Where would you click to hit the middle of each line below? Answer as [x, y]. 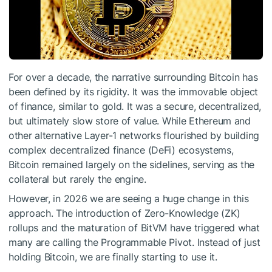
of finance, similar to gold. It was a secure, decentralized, [135, 106]
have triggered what [213, 227]
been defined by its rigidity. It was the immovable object [134, 91]
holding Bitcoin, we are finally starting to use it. [113, 257]
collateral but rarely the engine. [77, 179]
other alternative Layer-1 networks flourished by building [134, 135]
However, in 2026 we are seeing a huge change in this [129, 198]
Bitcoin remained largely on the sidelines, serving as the [132, 164]
